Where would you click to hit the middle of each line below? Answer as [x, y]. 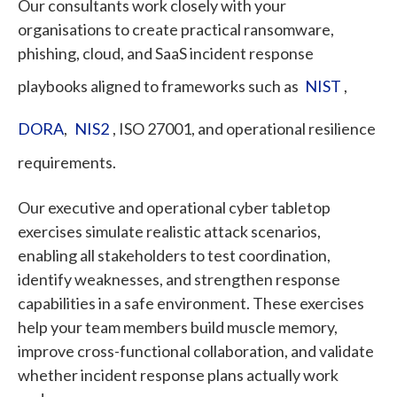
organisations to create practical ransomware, [176, 29]
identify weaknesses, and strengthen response [179, 279]
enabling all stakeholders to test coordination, [174, 255]
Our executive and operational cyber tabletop [174, 207]
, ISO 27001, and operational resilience [244, 129]
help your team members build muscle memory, [178, 327]
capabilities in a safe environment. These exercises [191, 303]
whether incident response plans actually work [178, 374]
